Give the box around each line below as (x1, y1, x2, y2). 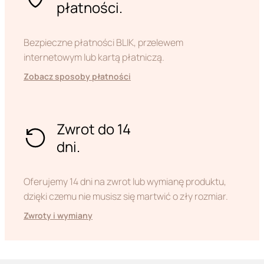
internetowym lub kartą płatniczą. (24, 51, 164, 64)
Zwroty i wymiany (24, 210, 93, 222)
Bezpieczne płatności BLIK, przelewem (24, 36, 183, 49)
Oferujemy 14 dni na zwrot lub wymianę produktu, (24, 175, 226, 189)
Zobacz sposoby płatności (24, 71, 131, 82)
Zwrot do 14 (57, 119, 131, 139)
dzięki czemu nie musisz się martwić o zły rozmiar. (24, 190, 228, 203)
